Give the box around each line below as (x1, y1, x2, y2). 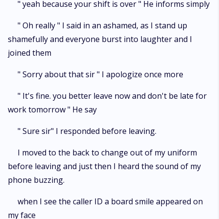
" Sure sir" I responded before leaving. (18, 126, 156, 136)
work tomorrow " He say (8, 104, 97, 115)
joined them (8, 47, 51, 58)
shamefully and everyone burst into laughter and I (8, 34, 192, 44)
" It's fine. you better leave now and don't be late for (18, 90, 207, 101)
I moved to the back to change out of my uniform (18, 147, 197, 158)
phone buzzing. (8, 175, 65, 185)
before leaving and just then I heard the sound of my (8, 161, 201, 172)
